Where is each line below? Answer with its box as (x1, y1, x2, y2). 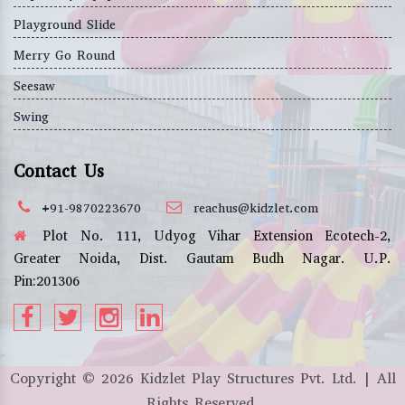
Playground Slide (14, 16, 116, 34)
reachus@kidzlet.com (193, 200, 318, 218)
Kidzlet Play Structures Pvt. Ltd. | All (133, 369, 396, 389)
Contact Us (14, 160, 104, 184)
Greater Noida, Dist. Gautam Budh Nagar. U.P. (14, 250, 391, 268)
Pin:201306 (14, 272, 80, 291)
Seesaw (14, 78, 55, 96)
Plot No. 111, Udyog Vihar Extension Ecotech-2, (31, 227, 391, 246)
